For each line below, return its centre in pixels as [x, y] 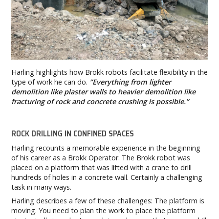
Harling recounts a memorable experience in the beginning [106, 148]
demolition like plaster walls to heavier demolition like [103, 92]
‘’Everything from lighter [130, 82]
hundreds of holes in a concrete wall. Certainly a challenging [107, 177]
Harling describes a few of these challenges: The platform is [108, 201]
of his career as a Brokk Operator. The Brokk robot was [100, 157]
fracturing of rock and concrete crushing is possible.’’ [100, 102]
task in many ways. [41, 187]
